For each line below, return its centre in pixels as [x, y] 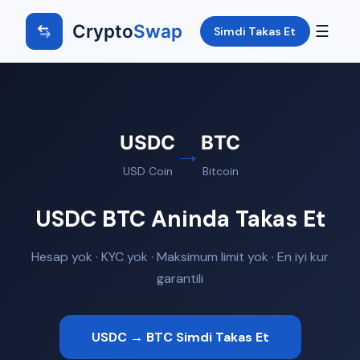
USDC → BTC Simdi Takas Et [180, 337]
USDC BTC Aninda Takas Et [180, 219]
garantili [180, 278]
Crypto [103, 31]
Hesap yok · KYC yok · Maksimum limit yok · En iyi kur [180, 256]
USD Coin [147, 171]
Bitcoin [221, 171]
